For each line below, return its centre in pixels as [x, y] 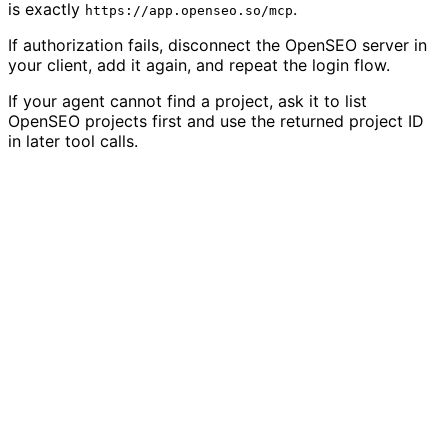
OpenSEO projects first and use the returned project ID [216, 121]
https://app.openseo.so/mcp [189, 11]
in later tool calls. [73, 141]
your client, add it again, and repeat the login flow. [199, 65]
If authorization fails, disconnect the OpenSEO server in [217, 45]
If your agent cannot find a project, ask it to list [187, 101]
